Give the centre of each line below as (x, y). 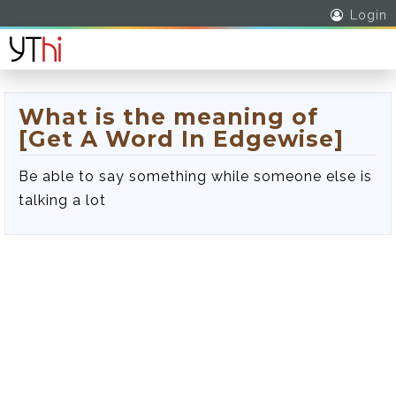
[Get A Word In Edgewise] (181, 139)
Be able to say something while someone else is (195, 176)
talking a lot (62, 200)
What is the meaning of (168, 117)
